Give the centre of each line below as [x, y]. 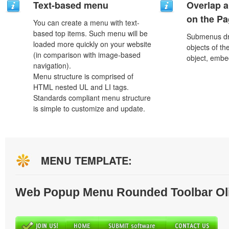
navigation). [52, 65]
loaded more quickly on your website [92, 44]
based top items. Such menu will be [90, 33]
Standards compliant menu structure [92, 98]
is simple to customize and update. [89, 108]
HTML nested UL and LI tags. [81, 87]
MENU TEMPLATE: [86, 160]
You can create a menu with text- [86, 22]
